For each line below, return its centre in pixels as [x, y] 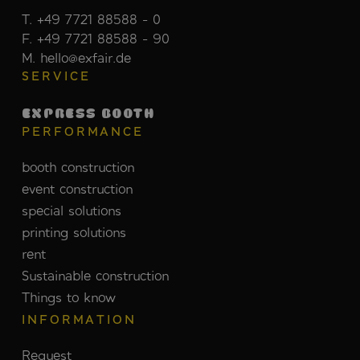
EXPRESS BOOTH [88, 113]
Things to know [68, 297]
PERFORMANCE [82, 131]
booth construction [78, 166]
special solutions [71, 210]
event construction [77, 188]
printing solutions [74, 231]
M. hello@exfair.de [76, 57]
